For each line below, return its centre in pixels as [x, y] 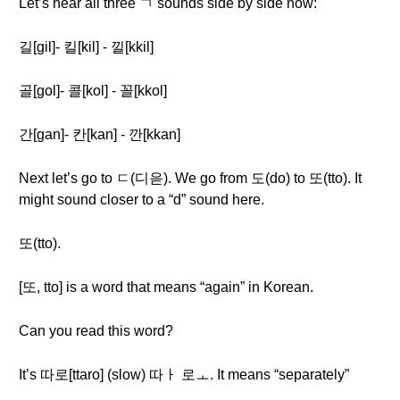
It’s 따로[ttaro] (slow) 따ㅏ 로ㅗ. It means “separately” [184, 375]
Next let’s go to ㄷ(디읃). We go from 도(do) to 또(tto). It [190, 178]
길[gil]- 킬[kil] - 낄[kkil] [86, 47]
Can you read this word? [96, 331]
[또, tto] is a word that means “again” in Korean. [166, 287]
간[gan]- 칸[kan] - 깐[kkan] [100, 134]
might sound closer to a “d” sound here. [142, 200]
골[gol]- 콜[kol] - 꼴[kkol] [93, 91]
